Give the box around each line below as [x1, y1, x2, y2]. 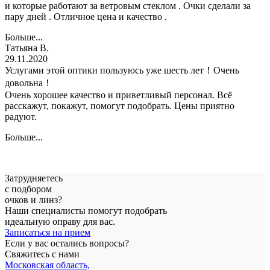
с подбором [5, 183, 52, 194]
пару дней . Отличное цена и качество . [5, 11, 167, 22]
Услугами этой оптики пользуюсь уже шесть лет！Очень [5, 64, 239, 75]
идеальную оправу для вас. [5, 216, 115, 227]
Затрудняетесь [5, 172, 63, 183]
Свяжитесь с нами [5, 248, 80, 259]
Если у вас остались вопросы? [5, 237, 129, 248]
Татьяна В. [5, 42, 49, 53]
